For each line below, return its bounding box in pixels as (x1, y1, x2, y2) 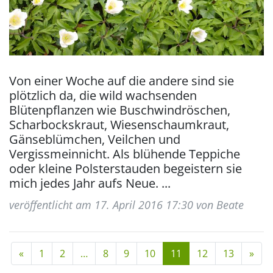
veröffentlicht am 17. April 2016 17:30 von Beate (9, 197, 244, 212)
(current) (181, 246, 222, 260)
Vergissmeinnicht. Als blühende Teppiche (9, 146, 240, 162)
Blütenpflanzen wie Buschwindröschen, (9, 102, 230, 118)
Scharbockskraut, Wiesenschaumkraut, (9, 116, 229, 133)
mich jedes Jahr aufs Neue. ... (9, 175, 171, 191)
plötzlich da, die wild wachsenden (9, 87, 197, 104)
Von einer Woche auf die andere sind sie (9, 73, 234, 89)
